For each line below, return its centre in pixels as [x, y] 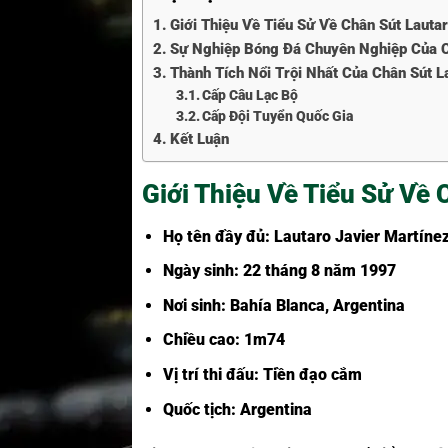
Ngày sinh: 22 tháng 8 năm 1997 [279, 271]
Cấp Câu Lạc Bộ [250, 94]
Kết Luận [199, 138]
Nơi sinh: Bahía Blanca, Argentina [283, 305]
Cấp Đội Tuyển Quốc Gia [278, 115]
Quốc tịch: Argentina [237, 409]
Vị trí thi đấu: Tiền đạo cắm [262, 374]
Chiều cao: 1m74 [223, 340]
